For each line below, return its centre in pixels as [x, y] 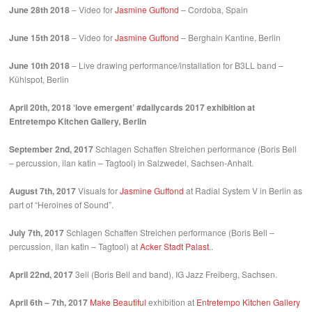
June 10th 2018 [40, 66]
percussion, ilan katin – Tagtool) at [75, 247]
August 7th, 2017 [43, 191]
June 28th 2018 [40, 10]
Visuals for [98, 191]
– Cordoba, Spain [214, 10]
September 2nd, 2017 [52, 149]
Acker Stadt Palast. [176, 247]
